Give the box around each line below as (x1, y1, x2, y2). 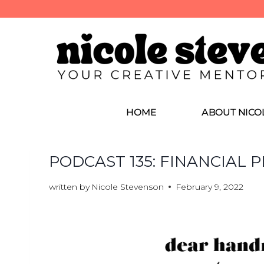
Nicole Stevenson (91, 181, 164, 192)
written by (49, 181, 90, 192)
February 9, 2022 (176, 181, 244, 192)
